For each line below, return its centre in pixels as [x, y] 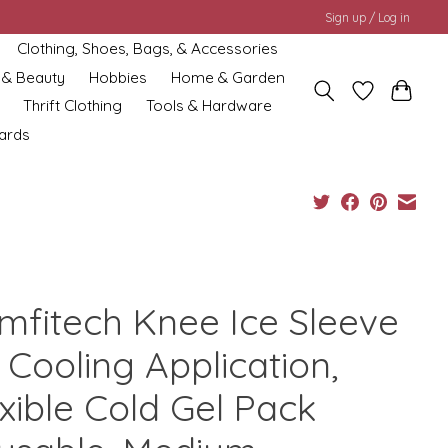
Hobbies [118, 77]
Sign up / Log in [368, 17]
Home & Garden [228, 77]
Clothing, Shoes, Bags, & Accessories [147, 48]
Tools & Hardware [209, 106]
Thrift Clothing [73, 106]
